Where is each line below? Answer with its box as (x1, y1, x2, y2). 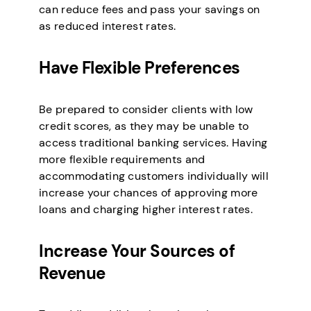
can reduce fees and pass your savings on (39, 1, 260, 17)
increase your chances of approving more (39, 185, 258, 200)
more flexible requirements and (39, 151, 205, 167)
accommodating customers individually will (39, 168, 269, 183)
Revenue (39, 262, 106, 284)
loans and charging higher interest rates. (39, 201, 253, 217)
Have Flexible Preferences (39, 56, 240, 78)
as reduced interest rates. (39, 18, 176, 33)
